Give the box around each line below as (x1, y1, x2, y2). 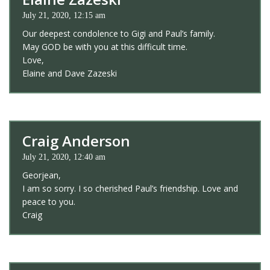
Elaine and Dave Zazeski (22, 67, 117, 79)
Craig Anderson (22, 130, 130, 151)
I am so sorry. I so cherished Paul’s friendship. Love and (22, 182, 238, 194)
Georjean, (22, 169, 61, 181)
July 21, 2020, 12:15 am (22, 10, 105, 20)
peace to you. (22, 195, 75, 207)
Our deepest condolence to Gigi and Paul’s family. (22, 27, 215, 39)
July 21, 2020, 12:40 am (22, 152, 105, 162)
